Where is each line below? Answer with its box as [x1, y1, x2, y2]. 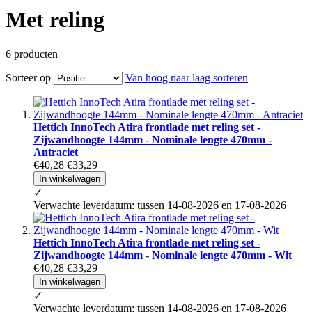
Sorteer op [6, 71, 51, 84]
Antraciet [33, 146, 78, 158]
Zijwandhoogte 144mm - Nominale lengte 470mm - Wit [33, 249, 292, 261]
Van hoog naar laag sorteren [125, 71, 248, 84]
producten [11, 47, 58, 60]
